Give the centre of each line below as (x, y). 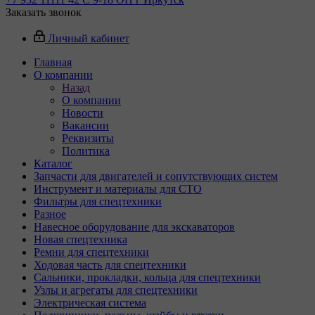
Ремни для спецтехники (91, 252)
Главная (53, 62)
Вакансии (85, 126)
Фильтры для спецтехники (98, 201)
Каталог (53, 163)
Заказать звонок (44, 12)
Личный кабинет (89, 38)
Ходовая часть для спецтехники (110, 265)
